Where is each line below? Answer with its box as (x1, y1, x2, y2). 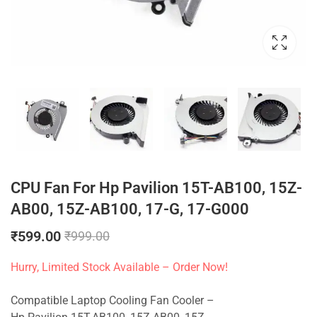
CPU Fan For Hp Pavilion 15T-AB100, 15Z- (11, 179, 302, 197)
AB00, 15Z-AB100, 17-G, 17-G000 (11, 200, 249, 219)
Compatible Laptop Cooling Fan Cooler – (11, 294, 214, 308)
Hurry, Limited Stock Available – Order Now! (11, 260, 228, 274)
